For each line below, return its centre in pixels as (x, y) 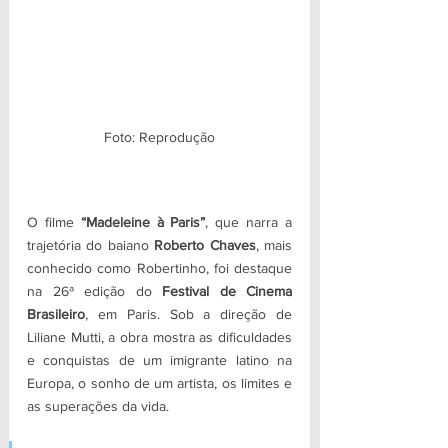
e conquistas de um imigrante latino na (159, 359)
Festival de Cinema (227, 290)
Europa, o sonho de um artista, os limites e (159, 382)
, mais (274, 244)
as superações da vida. (100, 405)
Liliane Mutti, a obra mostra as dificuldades (159, 336)
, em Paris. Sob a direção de (188, 313)
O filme (54, 221)
